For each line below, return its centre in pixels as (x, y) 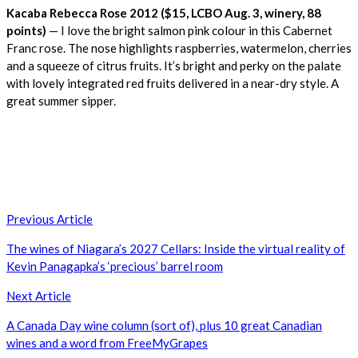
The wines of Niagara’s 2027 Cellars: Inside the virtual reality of (176, 249)
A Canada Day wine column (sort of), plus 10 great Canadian (164, 326)
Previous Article (50, 219)
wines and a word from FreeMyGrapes (107, 343)
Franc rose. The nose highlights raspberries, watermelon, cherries (179, 48)
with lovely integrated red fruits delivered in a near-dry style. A (173, 84)
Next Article (39, 296)
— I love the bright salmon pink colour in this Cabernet (189, 31)
